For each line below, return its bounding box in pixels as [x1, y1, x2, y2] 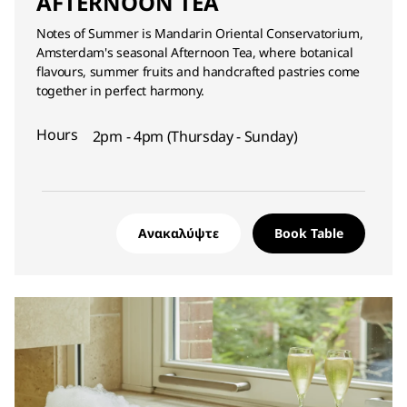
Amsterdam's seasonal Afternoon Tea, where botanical [36, 44, 353, 61]
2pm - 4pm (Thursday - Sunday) [92, 126, 298, 146]
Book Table [274, 224, 343, 242]
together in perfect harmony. [36, 82, 205, 99]
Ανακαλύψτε [138, 224, 219, 242]
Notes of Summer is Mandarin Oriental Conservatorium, [36, 25, 363, 42]
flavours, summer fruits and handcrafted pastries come [36, 63, 361, 80]
